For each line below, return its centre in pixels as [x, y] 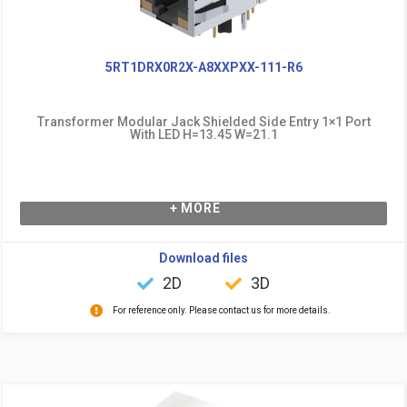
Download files [203, 258]
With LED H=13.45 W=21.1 [203, 134]
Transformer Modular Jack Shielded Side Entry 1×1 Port [203, 121]
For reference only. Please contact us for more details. [221, 310]
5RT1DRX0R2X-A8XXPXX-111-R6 [203, 67]
